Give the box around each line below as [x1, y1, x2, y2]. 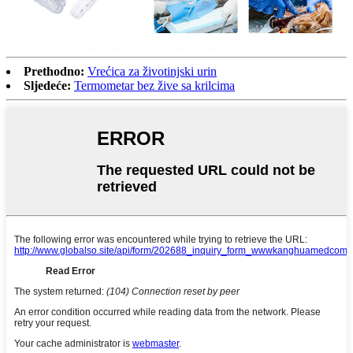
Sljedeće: [24, 78, 71, 92]
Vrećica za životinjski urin [87, 64, 217, 78]
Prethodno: [24, 64, 84, 78]
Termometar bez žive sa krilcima [74, 78, 235, 92]
